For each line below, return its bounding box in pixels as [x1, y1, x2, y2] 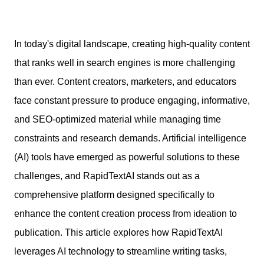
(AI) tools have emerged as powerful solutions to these [14, 152, 240, 162]
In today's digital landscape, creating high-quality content [14, 39, 250, 49]
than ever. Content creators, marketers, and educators [14, 77, 236, 87]
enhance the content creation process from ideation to [14, 209, 237, 219]
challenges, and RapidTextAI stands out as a [14, 171, 200, 181]
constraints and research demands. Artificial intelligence [14, 133, 246, 143]
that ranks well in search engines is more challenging [14, 58, 235, 68]
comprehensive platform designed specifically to [14, 190, 214, 200]
